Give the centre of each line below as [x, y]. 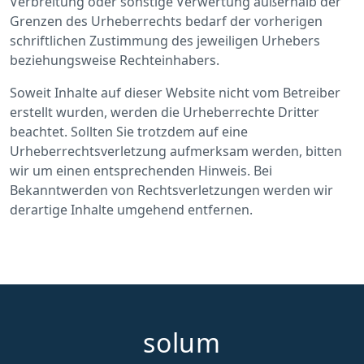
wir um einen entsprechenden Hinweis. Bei [141, 171]
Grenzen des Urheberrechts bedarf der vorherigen [166, 21]
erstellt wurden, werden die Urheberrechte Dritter [165, 112]
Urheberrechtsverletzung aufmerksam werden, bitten [176, 151]
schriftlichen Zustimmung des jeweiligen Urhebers [165, 41]
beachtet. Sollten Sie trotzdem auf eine [129, 132]
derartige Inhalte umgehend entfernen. [131, 210]
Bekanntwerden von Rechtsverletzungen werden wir [171, 190]
